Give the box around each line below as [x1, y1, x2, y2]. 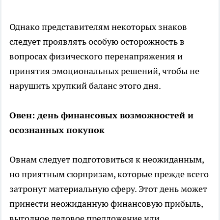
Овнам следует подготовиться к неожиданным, [9, 153, 204, 165]
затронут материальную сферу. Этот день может [9, 183, 207, 194]
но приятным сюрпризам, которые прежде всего [9, 168, 209, 180]
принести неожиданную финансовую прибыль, [9, 197, 203, 209]
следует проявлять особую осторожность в [9, 35, 185, 47]
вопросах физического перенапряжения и [9, 50, 183, 62]
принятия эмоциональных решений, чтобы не [9, 65, 199, 77]
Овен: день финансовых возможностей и [9, 109, 193, 121]
